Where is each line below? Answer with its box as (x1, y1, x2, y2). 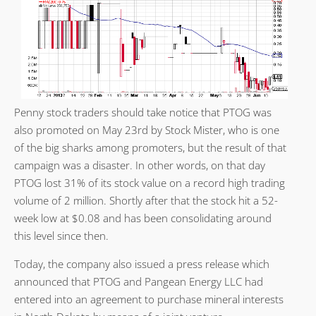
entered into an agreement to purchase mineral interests (14, 292, 284, 307)
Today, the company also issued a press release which (14, 257, 269, 272)
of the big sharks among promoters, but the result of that (14, 140, 286, 155)
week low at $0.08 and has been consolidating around (14, 211, 272, 226)
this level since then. (14, 229, 109, 243)
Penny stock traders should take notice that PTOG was (14, 105, 272, 120)
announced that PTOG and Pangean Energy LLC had (14, 274, 263, 289)
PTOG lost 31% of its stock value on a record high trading (14, 176, 285, 190)
